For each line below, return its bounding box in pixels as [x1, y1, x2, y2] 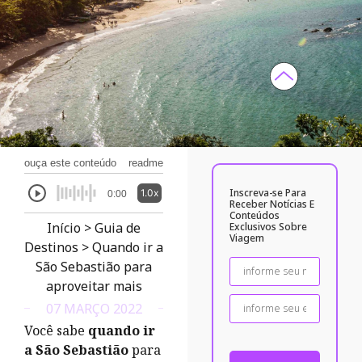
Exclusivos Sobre [229, 220, 308, 234]
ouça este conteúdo [23, 157, 116, 169]
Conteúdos [229, 208, 280, 222]
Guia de [95, 219, 141, 237]
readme [128, 157, 163, 169]
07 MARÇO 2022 [45, 299, 142, 318]
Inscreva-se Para [229, 186, 307, 200]
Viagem [229, 231, 265, 245]
